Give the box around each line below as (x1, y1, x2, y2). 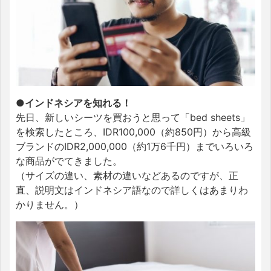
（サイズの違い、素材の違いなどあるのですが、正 (16, 169, 238, 181)
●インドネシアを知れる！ (16, 96, 131, 109)
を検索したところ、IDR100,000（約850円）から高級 (16, 125, 251, 138)
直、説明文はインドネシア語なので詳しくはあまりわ (16, 183, 248, 196)
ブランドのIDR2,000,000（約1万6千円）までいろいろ (16, 140, 253, 152)
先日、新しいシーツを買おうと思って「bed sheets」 (16, 111, 250, 123)
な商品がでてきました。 (16, 154, 122, 167)
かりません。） (16, 198, 83, 211)
